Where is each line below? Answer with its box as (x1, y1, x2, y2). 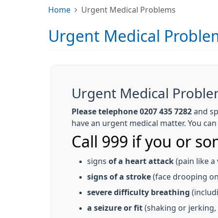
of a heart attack (107, 157, 174, 165)
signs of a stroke (87, 173, 151, 181)
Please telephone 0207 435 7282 (72, 108, 192, 115)
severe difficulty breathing (87, 188, 190, 196)
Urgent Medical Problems (81, 6, 176, 14)
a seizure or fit (87, 204, 143, 212)
